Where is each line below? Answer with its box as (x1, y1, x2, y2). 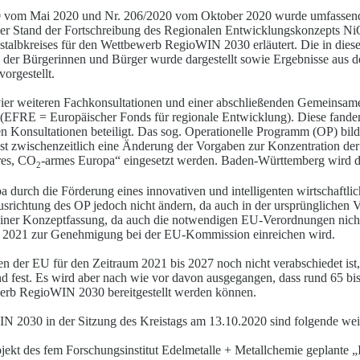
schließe (228, 96, 269, 110)
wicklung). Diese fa (239, 110, 339, 125)
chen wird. (281, 227, 335, 242)
